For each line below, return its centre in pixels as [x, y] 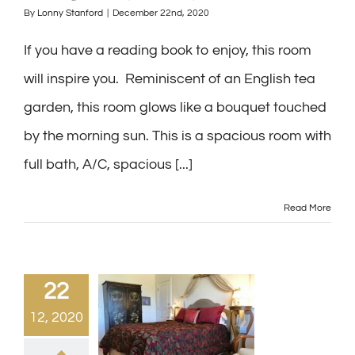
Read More [307, 208]
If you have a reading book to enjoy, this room [168, 50]
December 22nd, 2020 [161, 13]
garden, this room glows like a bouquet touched [175, 107]
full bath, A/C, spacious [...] [108, 164]
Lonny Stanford [70, 13]
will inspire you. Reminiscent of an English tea [170, 79]
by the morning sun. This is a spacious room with [177, 136]
